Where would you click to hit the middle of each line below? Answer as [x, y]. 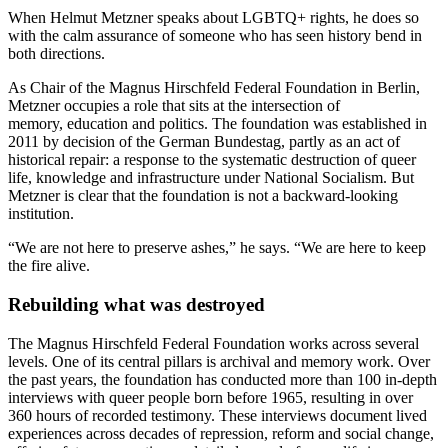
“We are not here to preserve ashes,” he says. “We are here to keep [217, 248]
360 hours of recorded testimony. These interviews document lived [217, 415]
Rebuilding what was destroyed [136, 304]
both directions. [58, 54]
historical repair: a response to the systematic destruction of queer [212, 160]
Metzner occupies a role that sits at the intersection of [174, 106]
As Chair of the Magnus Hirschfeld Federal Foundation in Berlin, [214, 88]
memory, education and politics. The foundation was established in [217, 124]
